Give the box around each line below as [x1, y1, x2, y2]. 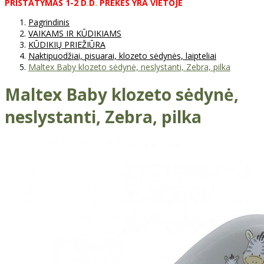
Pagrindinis [28, 16, 70, 28]
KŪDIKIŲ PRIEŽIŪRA [28, 38, 105, 50]
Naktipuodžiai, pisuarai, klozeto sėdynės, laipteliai [28, 49, 216, 61]
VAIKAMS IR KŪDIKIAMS [28, 27, 121, 39]
